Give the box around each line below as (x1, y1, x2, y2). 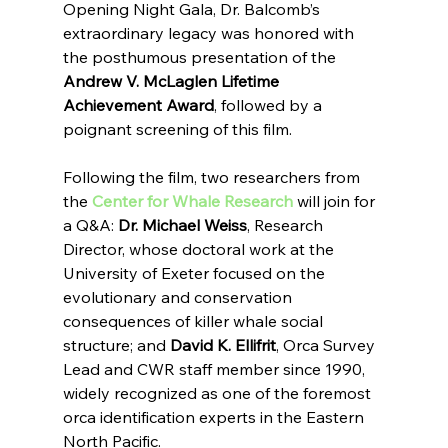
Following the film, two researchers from (62, 167, 364, 188)
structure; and (62, 335, 170, 356)
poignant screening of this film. (62, 119, 292, 140)
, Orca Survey (275, 335, 379, 356)
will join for (292, 191, 379, 212)
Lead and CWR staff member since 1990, (62, 359, 369, 380)
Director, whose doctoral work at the (62, 239, 338, 260)
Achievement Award (62, 95, 214, 116)
